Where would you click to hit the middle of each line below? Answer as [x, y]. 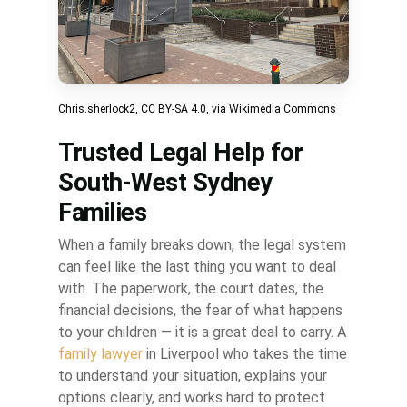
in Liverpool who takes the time [245, 354]
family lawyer [100, 354]
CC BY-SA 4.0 [174, 109]
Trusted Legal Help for [180, 153]
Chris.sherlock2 [97, 109]
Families [102, 213]
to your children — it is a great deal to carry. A [202, 333]
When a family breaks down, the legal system [202, 245]
